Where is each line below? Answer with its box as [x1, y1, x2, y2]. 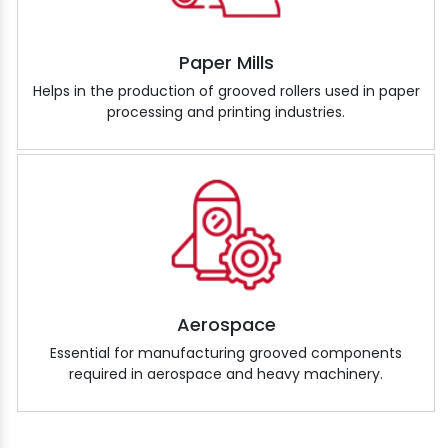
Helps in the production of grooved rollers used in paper [32, 81, 420, 102]
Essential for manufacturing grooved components [50, 343, 402, 364]
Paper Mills [178, 50, 274, 76]
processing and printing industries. [107, 102, 345, 123]
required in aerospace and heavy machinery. [69, 364, 383, 385]
